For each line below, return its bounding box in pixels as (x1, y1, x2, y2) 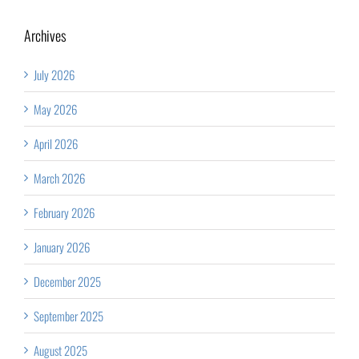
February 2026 (34, 203, 95, 221)
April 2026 (34, 134, 78, 152)
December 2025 (34, 272, 101, 290)
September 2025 (34, 306, 103, 325)
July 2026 (34, 65, 75, 83)
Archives (24, 24, 67, 46)
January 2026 (34, 237, 90, 256)
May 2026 (34, 99, 77, 118)
